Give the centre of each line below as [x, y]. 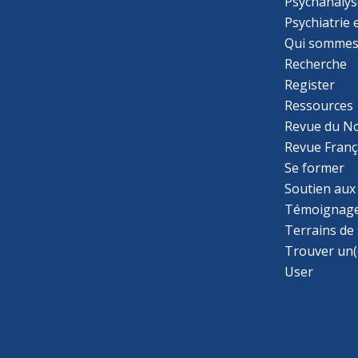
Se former [315, 167]
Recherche [316, 64]
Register [310, 84]
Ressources [319, 105]
